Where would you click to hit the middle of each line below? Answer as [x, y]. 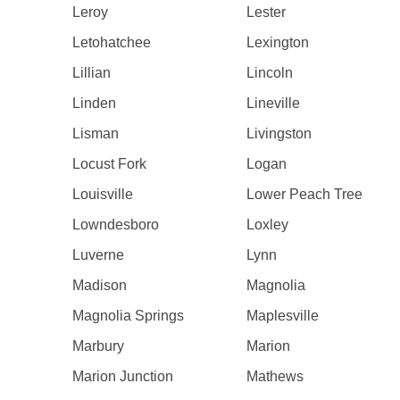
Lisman [95, 133]
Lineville [274, 103]
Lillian [91, 73]
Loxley [268, 225]
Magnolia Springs [128, 316]
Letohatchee [111, 42]
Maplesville [283, 316]
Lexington [278, 42]
